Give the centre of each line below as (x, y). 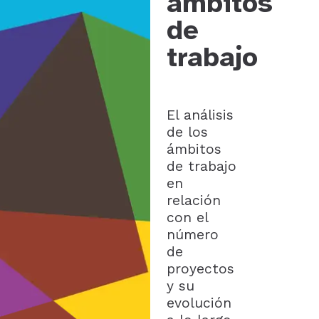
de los (187, 132)
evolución (199, 303)
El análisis (200, 115)
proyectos (200, 269)
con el (187, 218)
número (192, 235)
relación (193, 201)
